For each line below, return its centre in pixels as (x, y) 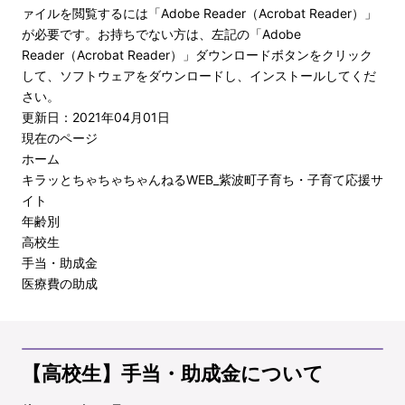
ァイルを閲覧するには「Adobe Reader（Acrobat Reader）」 (199, 13)
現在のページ (60, 137)
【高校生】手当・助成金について (173, 373)
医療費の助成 (60, 283)
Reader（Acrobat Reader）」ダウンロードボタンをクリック (197, 54)
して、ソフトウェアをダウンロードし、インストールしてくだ (199, 75)
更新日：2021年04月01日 (96, 117)
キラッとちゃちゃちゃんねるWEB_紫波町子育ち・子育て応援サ (202, 179)
